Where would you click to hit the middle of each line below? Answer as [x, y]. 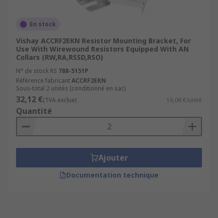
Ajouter [113, 158]
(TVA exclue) [60, 100]
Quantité [34, 111]
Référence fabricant [43, 81]
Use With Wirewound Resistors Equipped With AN [102, 49]
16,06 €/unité [184, 100]
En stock [43, 24]
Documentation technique [112, 175]
